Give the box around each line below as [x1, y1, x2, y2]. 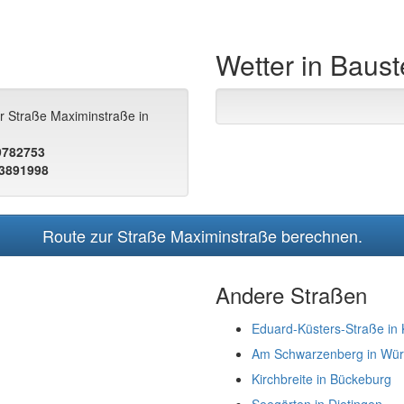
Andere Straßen [216, 279, 367, 310]
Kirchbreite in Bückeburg [252, 370, 391, 388]
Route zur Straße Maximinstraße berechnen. [41, 224, 363, 247]
